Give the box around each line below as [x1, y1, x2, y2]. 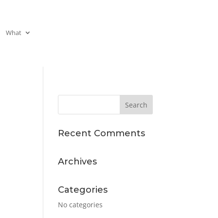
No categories [58, 200, 103, 209]
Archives [58, 156, 97, 167]
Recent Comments [58, 127, 145, 139]
